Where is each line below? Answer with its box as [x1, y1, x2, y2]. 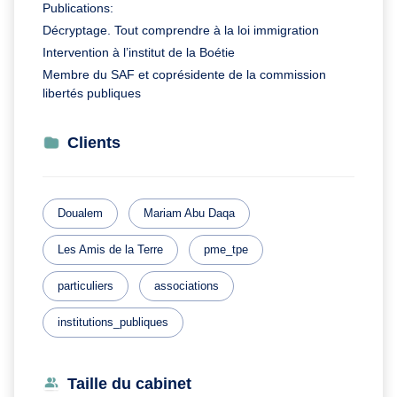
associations [154, 278, 219, 292]
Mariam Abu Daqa [144, 206, 235, 220]
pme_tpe [204, 242, 248, 256]
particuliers [58, 278, 113, 292]
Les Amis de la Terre [58, 242, 163, 256]
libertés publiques [43, 85, 141, 100]
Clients [67, 133, 121, 152]
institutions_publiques [58, 315, 168, 329]
